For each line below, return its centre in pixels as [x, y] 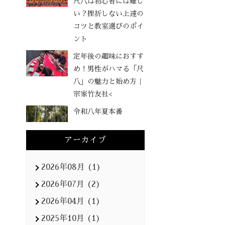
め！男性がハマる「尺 [109, 69]
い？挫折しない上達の [109, 14]
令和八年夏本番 [98, 111]
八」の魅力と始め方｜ [109, 81]
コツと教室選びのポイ [109, 26]
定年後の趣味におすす [109, 56]
